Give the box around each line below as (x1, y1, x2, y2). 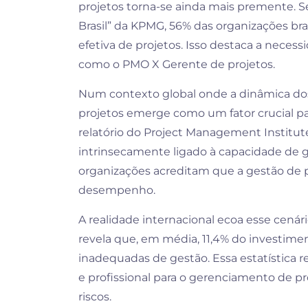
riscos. (78, 290, 111, 304)
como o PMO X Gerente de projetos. (78, 58, 275, 71)
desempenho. (78, 184, 155, 197)
